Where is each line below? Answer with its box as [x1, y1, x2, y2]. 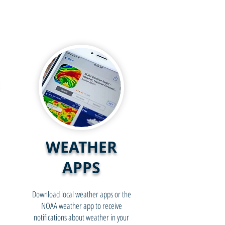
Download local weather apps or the [32, 188, 131, 200]
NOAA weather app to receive [41, 200, 122, 211]
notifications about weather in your [34, 211, 129, 223]
